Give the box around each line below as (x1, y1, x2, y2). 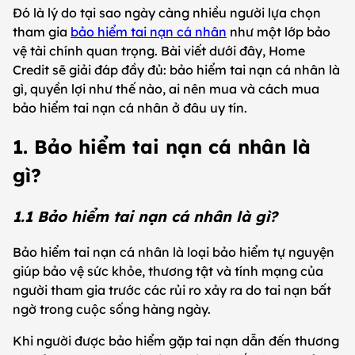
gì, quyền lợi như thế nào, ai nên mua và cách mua (13, 80, 319, 97)
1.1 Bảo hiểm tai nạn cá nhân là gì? (13, 207, 277, 227)
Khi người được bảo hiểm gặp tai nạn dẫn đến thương (13, 333, 339, 349)
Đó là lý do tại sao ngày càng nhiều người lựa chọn (13, 4, 321, 21)
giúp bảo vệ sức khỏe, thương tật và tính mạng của (13, 263, 323, 280)
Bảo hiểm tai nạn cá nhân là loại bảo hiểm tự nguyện (13, 244, 334, 261)
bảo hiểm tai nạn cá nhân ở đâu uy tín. (13, 99, 247, 116)
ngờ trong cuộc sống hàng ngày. (13, 301, 211, 318)
